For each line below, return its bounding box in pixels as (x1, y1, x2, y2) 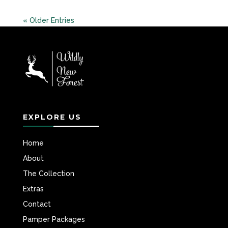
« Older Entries (22, 16, 74, 24)
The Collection (22, 169, 74, 178)
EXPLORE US (22, 112, 81, 122)
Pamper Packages (22, 215, 85, 223)
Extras (22, 184, 44, 193)
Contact (22, 199, 51, 208)
